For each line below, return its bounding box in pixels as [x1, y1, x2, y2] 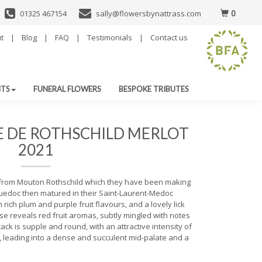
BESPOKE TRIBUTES [119, 84, 189, 94]
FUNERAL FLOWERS [33, 84, 101, 94]
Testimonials [87, 32, 132, 43]
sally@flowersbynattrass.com [96, 8, 201, 19]
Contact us [150, 32, 188, 43]
